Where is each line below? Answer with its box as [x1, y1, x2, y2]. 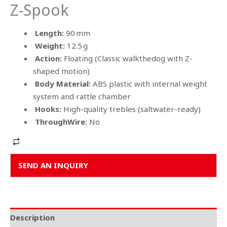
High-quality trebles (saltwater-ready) [63, 103, 201, 114]
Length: [35, 27, 66, 38]
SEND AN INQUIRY [18, 160, 88, 170]
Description [10, 212, 55, 222]
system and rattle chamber [33, 91, 131, 101]
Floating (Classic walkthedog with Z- [64, 53, 193, 63]
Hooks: [35, 103, 63, 114]
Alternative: [23, 136, 65, 147]
